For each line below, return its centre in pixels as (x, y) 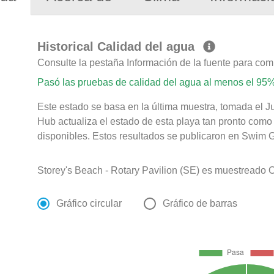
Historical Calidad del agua (118, 47)
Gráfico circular (89, 204)
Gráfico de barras (200, 204)
